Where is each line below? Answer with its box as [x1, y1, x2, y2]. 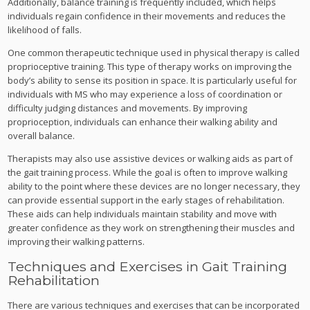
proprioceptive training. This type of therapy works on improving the [8, 60, 293, 73]
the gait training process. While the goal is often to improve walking [8, 165, 288, 179]
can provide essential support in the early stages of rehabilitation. [8, 193, 285, 206]
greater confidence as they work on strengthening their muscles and [8, 221, 295, 234]
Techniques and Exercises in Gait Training [8, 257, 288, 275]
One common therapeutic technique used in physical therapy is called [8, 46, 300, 59]
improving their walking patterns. [8, 235, 145, 248]
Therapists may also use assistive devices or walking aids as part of [8, 152, 293, 165]
